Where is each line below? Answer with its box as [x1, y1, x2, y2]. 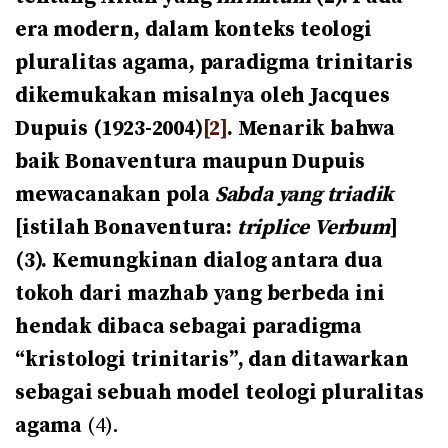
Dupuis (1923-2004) [15, 115, 203, 142]
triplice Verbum [236, 214, 390, 241]
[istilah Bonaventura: [15, 214, 237, 241]
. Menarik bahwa [226, 115, 396, 142]
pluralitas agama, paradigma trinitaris [15, 49, 413, 76]
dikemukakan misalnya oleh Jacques [15, 82, 390, 109]
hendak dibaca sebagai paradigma [15, 313, 363, 340]
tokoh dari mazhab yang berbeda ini [15, 280, 385, 307]
